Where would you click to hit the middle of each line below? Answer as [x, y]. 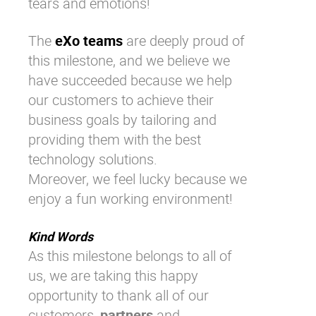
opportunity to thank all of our [119, 295]
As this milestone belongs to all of [130, 255]
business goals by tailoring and [122, 119]
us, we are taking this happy [113, 275]
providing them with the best [115, 139]
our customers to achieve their [121, 99]
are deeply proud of [184, 40]
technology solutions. [93, 159]
